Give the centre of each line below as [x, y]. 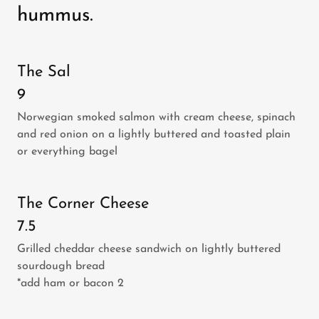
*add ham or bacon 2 [70, 283]
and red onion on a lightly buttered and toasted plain [154, 135]
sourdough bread [61, 266]
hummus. [55, 16]
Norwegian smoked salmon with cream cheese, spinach [156, 117]
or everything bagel [67, 152]
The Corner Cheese [83, 204]
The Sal [44, 72]
